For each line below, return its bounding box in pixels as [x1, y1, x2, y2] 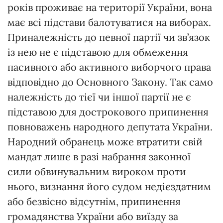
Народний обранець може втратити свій [7, 135, 203, 148]
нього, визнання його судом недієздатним [7, 180, 211, 193]
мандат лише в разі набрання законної [7, 150, 191, 163]
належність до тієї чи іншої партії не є [7, 90, 191, 103]
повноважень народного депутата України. [7, 120, 213, 133]
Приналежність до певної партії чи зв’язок [7, 30, 210, 43]
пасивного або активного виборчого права [7, 60, 211, 73]
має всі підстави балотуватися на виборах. [7, 15, 211, 28]
